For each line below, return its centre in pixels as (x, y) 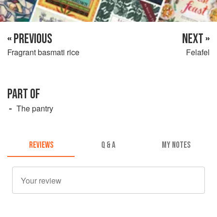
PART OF (24, 94)
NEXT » (196, 39)
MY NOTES (176, 145)
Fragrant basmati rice (43, 52)
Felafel (198, 52)
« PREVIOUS (30, 39)
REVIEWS (41, 145)
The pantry (35, 108)
